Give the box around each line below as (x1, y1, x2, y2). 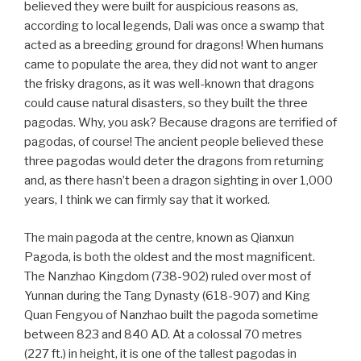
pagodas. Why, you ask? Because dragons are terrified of (24, 115, 337, 131)
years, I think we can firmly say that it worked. (24, 193, 270, 208)
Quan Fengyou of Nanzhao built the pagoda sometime (24, 307, 318, 322)
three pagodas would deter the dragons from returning (24, 154, 324, 169)
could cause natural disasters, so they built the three (24, 96, 308, 111)
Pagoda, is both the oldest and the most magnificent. (24, 249, 315, 264)
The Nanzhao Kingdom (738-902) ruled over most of (24, 268, 311, 284)
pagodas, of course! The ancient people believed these (24, 135, 324, 150)
